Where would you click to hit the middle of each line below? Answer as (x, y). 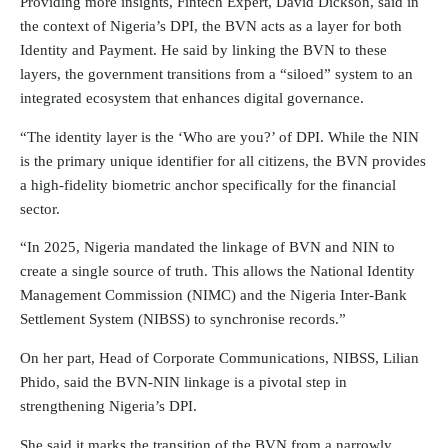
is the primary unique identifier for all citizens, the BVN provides (223, 160)
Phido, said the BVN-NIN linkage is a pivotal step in (183, 382)
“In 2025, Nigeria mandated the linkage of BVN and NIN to (207, 247)
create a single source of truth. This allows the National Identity (217, 271)
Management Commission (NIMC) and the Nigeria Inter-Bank (213, 295)
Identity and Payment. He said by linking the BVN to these (203, 49)
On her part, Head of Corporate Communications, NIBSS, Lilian (219, 358)
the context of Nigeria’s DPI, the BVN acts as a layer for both (211, 25)
